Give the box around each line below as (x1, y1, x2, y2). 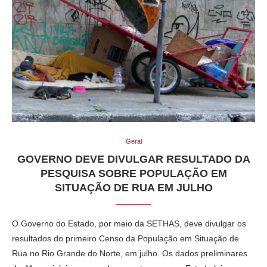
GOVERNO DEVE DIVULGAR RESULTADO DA (17, 153, 250, 165)
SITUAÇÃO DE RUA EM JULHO (54, 181, 213, 194)
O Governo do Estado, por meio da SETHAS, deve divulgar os (12, 218, 246, 228)
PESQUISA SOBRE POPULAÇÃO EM (40, 167, 227, 179)
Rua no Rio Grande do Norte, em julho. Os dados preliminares (12, 248, 247, 258)
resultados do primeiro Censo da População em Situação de (12, 233, 239, 243)
